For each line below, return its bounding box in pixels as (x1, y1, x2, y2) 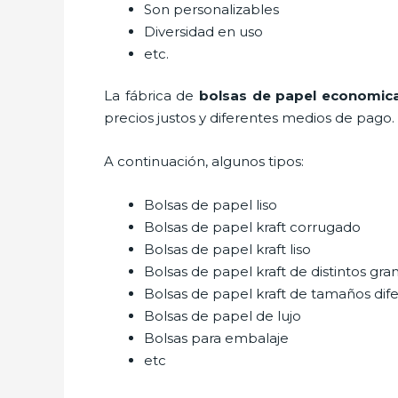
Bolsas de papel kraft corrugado (144, 219, 361, 235)
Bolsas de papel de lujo (144, 307, 301, 324)
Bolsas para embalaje (144, 330, 292, 346)
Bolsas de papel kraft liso (144, 241, 311, 258)
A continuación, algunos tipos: (104, 153, 307, 170)
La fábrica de (104, 87, 200, 104)
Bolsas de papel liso (144, 196, 281, 213)
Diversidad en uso (144, 22, 267, 40)
